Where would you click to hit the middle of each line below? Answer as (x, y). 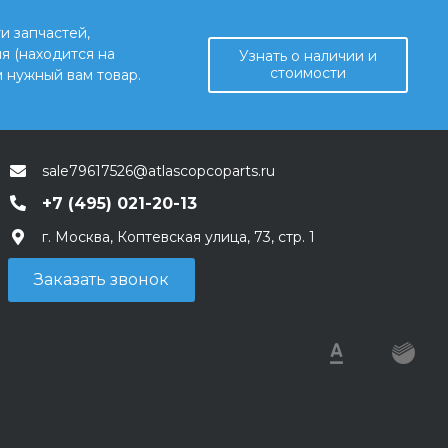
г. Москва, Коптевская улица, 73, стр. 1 (178, 236)
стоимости (308, 72)
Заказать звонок (101, 279)
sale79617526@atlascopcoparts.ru (158, 170)
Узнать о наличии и (308, 55)
